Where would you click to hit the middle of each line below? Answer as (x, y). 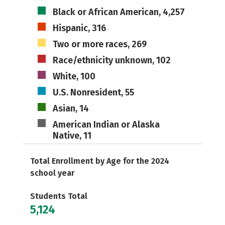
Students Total (59, 196)
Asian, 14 (71, 108)
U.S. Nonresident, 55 (93, 92)
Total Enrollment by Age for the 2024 (100, 161)
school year (52, 173)
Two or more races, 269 (99, 44)
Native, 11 (72, 136)
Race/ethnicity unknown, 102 (111, 60)
